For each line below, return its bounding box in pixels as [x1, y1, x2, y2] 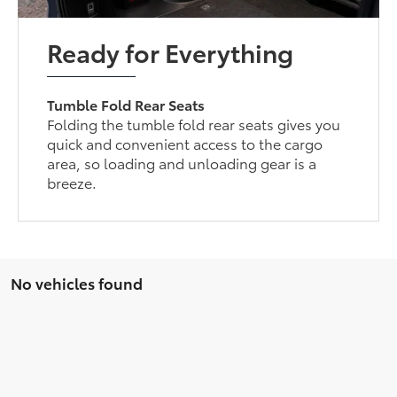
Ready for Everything [47, 33, 294, 69]
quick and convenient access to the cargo [47, 132, 323, 153]
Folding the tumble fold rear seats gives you [47, 113, 341, 134]
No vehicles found [11, 271, 143, 293]
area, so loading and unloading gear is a [47, 152, 317, 173]
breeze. [47, 171, 97, 192]
